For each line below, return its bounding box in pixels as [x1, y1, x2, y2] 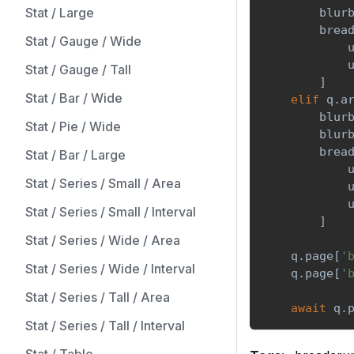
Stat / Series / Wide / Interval [25, 261, 195, 277]
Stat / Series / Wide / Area [25, 232, 180, 248]
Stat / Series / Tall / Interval [25, 318, 185, 333]
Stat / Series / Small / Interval [25, 204, 196, 220]
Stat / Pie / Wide [25, 119, 121, 134]
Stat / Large [25, 5, 94, 21]
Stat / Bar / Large [25, 147, 126, 163]
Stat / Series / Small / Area [25, 175, 181, 191]
